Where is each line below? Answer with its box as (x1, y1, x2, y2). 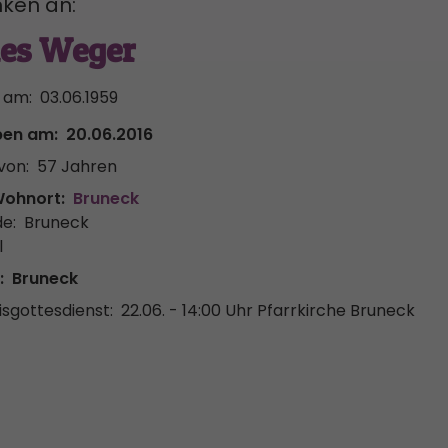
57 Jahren (37, 155, 117, 178)
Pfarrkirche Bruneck (257, 299, 415, 322)
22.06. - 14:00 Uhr (121, 299, 253, 322)
